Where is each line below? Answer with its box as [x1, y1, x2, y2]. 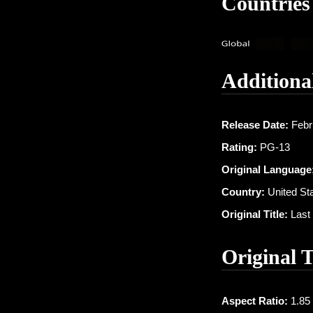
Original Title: [221, 208, 288, 220]
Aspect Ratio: [221, 295, 288, 307]
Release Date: [221, 119, 289, 131]
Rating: [221, 141, 257, 153]
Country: [221, 186, 265, 198]
